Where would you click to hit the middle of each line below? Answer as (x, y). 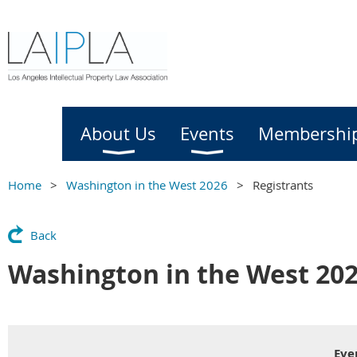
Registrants (283, 185)
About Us (118, 133)
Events (207, 133)
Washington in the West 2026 (147, 185)
